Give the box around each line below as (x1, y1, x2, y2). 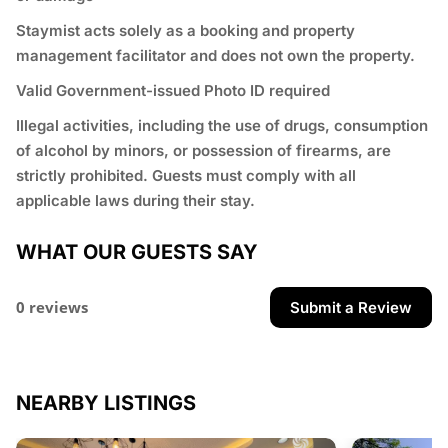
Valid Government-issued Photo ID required (16, 81, 330, 101)
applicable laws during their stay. (16, 191, 255, 211)
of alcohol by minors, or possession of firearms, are (16, 141, 391, 161)
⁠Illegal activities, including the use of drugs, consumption (16, 116, 428, 136)
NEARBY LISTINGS (16, 391, 196, 416)
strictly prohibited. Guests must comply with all (16, 166, 356, 186)
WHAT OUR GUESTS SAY (16, 240, 258, 265)
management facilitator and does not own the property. (16, 46, 415, 66)
